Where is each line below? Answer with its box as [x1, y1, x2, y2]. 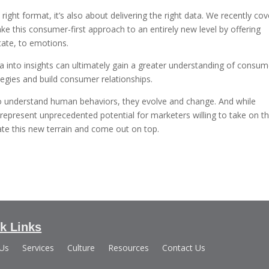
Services [22, 242, 55, 254]
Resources [108, 242, 150, 254]
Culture [67, 242, 95, 254]
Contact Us [162, 242, 206, 254]
